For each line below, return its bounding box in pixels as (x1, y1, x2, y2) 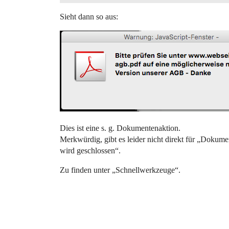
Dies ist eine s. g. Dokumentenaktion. (60, 124, 180, 132)
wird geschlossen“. (60, 146, 121, 155)
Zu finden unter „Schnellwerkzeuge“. (60, 166, 180, 174)
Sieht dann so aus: (60, 12, 118, 21)
